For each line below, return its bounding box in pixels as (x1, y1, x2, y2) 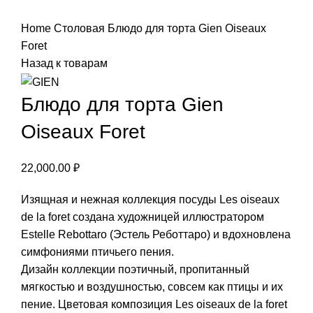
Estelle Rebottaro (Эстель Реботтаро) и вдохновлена (21, 228, 291, 240)
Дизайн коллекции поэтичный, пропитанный (21, 263, 249, 275)
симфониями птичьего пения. (21, 245, 174, 258)
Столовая (54, 22, 108, 35)
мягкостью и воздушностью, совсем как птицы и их (21, 280, 283, 293)
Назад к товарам (21, 57, 108, 70)
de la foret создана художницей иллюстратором (21, 210, 264, 223)
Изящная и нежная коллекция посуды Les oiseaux (21, 193, 279, 205)
